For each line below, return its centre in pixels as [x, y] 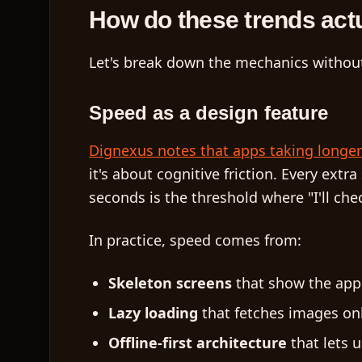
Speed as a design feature [208, 113]
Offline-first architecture [198, 343]
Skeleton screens [170, 283]
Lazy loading [153, 313]
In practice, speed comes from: [195, 240]
